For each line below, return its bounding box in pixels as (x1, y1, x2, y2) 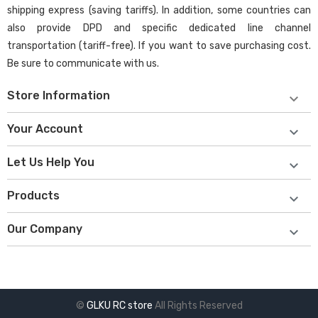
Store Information (7, 89, 110, 102)
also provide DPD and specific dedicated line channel (7, 22, 311, 34)
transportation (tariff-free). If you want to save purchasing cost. (7, 40, 311, 52)
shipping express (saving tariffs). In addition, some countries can (7, 4, 311, 16)
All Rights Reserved (152, 300, 243, 312)
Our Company (7, 222, 82, 236)
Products (7, 189, 60, 202)
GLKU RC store (86, 300, 153, 312)
